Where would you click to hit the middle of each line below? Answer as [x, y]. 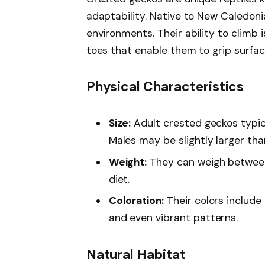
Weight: [128, 162]
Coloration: [136, 201]
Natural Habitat [136, 255]
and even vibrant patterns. [173, 218]
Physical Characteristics [165, 87]
